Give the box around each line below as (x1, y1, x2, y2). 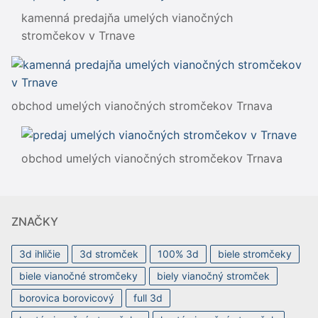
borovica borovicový (19, 291, 114, 304)
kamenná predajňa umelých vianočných (21, 10, 233, 25)
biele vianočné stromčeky (19, 269, 138, 282)
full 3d (133, 291, 163, 304)
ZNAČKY (11, 214, 58, 229)
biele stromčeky (218, 247, 292, 260)
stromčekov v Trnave (21, 28, 135, 43)
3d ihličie (19, 247, 60, 260)
